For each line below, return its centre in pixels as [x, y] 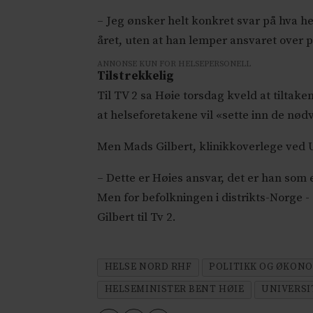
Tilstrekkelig [136, 76]
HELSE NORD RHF [148, 267]
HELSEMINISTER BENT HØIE [174, 289]
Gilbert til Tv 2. [137, 217]
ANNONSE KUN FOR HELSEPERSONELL [174, 64]
